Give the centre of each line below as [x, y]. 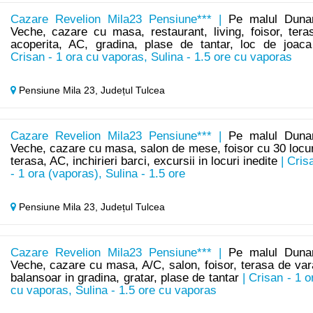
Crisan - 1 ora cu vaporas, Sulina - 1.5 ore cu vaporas [151, 57]
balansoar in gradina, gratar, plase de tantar [124, 278]
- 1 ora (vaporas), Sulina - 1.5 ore [97, 174]
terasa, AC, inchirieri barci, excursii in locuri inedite [144, 161]
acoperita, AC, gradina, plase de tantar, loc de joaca [161, 45]
